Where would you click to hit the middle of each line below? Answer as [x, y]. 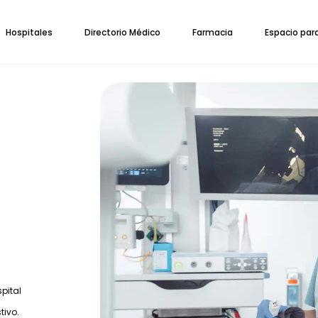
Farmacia [213, 32]
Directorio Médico [122, 32]
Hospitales [29, 32]
